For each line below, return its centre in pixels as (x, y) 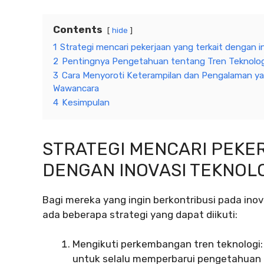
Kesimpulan (86, 102)
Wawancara (76, 88)
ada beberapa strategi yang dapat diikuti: (140, 214)
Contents (78, 29)
